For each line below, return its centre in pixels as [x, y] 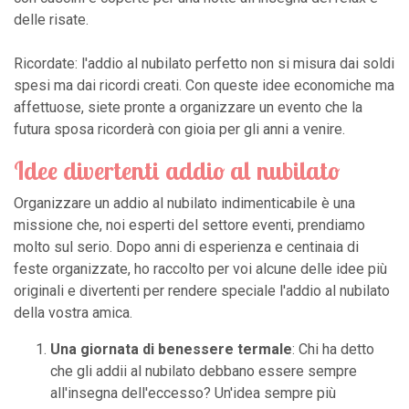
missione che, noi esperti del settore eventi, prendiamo [189, 225]
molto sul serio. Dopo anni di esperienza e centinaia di [186, 246]
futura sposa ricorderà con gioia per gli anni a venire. [179, 129]
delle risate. [51, 19]
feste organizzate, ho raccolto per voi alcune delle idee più [200, 268]
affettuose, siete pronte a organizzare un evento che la [188, 107]
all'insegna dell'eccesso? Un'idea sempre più [193, 393]
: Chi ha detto [333, 349]
